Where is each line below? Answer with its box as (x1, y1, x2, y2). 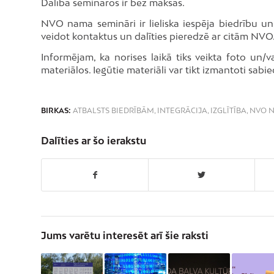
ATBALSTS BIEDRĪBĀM (73, 106, 154, 116)
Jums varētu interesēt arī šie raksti (41, 229, 209, 242)
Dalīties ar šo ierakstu (41, 135, 146, 147)
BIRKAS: (41, 106, 71, 116)
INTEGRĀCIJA (157, 106, 207, 116)
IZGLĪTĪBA (210, 106, 246, 116)
